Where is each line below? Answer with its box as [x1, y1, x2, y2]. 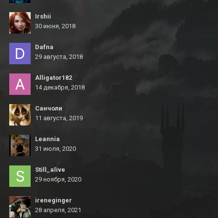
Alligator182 [35, 74, 72, 81]
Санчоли [35, 105, 62, 112]
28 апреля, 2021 [35, 206, 81, 214]
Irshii [35, 13, 51, 20]
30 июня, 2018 [35, 22, 75, 30]
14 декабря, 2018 [35, 84, 85, 91]
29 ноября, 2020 [35, 176, 81, 183]
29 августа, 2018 [35, 53, 83, 60]
